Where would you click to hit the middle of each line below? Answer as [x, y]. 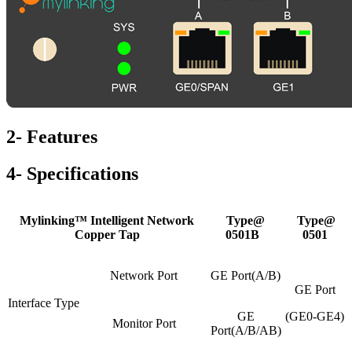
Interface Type [43, 303]
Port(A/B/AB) [246, 331]
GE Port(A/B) [246, 276]
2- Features [52, 137]
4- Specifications [72, 174]
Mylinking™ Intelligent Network [107, 221]
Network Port [144, 276]
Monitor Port [144, 324]
